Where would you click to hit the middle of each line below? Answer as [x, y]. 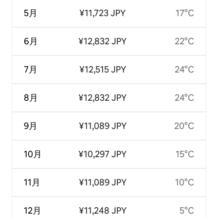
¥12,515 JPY [102, 70]
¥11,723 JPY [102, 13]
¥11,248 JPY [102, 211]
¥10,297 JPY [102, 154]
